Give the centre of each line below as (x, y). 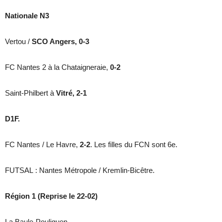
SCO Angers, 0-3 (60, 41)
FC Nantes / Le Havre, (41, 144)
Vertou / (18, 41)
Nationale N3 (27, 15)
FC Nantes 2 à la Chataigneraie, (57, 67)
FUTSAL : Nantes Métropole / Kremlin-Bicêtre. (80, 170)
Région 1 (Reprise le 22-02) (51, 196)
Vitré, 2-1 (71, 93)
